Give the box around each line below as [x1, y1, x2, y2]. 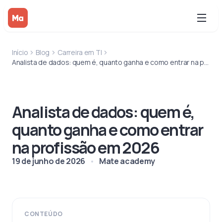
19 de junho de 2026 [12, 156, 85, 166]
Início [12, 48, 28, 57]
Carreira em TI [57, 48, 102, 57]
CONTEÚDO [24, 210, 63, 218]
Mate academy [99, 156, 156, 166]
